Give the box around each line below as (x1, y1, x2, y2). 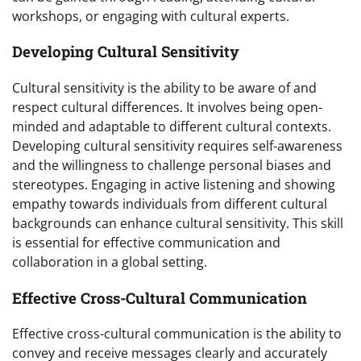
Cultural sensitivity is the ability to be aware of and (12, 78, 317, 97)
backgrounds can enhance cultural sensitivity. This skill (12, 214, 343, 232)
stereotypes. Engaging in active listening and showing (12, 175, 335, 193)
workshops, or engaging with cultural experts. (12, 6, 289, 25)
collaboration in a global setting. (12, 252, 207, 271)
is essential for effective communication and (12, 233, 280, 251)
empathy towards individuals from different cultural (12, 194, 327, 213)
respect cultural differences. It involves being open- (12, 98, 322, 116)
